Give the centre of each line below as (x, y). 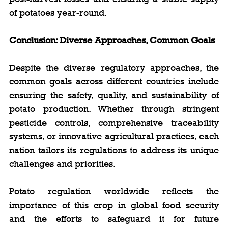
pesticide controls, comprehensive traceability (114, 122)
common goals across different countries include (114, 81)
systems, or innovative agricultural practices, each (114, 136)
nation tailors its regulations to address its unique (114, 150)
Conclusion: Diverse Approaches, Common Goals (112, 40)
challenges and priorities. (62, 164)
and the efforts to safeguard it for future (114, 219)
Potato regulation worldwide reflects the (114, 191)
